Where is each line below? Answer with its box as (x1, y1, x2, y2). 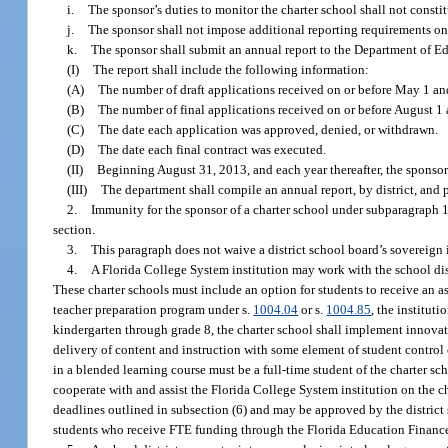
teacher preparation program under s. (53, 302, 254, 318)
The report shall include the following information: (93, 62, 370, 78)
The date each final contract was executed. (98, 142, 327, 158)
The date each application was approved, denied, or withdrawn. (98, 122, 439, 138)
